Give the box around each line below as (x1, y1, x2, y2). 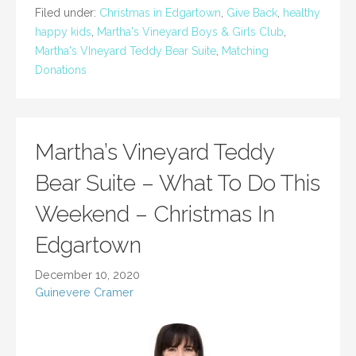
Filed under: (35, 6, 99, 20)
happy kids (35, 25, 91, 39)
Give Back (226, 6, 277, 20)
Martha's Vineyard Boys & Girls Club (97, 25, 284, 39)
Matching (222, 44, 269, 58)
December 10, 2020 (35, 268, 140, 282)
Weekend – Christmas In (35, 201, 275, 228)
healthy (283, 6, 320, 20)
